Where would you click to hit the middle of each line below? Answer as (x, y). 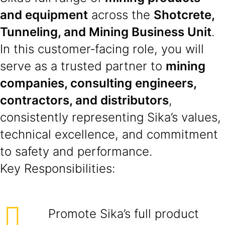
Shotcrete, (184, 15)
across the (121, 15)
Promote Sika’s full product (124, 214)
